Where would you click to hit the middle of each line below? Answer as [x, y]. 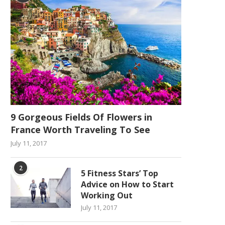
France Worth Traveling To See [80, 129]
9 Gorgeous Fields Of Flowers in [81, 117]
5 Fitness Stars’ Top [120, 173]
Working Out [107, 195]
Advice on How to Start [127, 184]
